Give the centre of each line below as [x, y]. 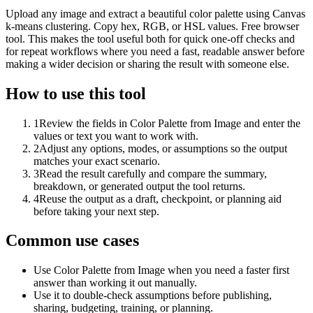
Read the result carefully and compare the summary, [153, 173]
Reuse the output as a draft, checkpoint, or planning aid [160, 198]
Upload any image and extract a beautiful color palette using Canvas [155, 13]
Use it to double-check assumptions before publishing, [153, 296]
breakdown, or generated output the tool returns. [139, 186]
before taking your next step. [96, 211]
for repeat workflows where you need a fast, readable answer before [155, 51]
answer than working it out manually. [115, 283]
